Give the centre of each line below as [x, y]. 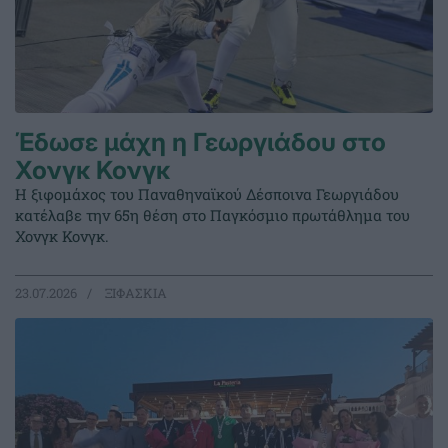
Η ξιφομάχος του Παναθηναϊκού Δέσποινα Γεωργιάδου [207, 194]
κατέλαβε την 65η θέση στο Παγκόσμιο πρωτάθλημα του [212, 215]
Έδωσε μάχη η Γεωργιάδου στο [200, 142]
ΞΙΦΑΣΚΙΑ [134, 293]
